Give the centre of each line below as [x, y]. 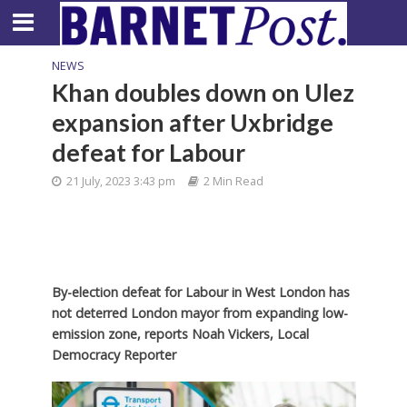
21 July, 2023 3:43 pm [120, 181]
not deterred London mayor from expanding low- [199, 313]
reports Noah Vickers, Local [226, 334]
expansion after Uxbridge [192, 122]
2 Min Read [233, 181]
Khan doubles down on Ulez [203, 92]
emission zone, [96, 334]
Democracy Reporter [114, 355]
